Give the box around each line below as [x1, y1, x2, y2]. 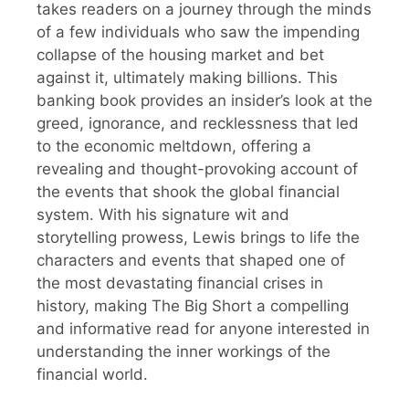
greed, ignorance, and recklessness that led [37, 113, 359, 132]
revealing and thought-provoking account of [37, 159, 358, 178]
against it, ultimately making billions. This [37, 68, 338, 87]
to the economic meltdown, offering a [37, 136, 311, 155]
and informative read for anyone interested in [37, 319, 370, 338]
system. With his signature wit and [37, 204, 289, 224]
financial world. [37, 364, 148, 383]
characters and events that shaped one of [37, 250, 345, 269]
